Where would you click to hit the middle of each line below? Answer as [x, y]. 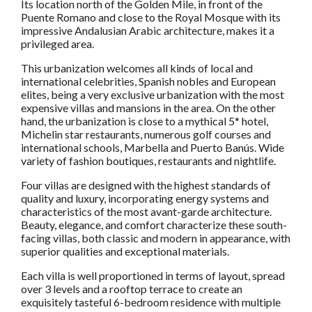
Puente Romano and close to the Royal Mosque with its [151, 17]
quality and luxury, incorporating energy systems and [145, 198]
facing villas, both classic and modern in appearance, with [156, 237]
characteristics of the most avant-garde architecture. [146, 211]
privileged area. [57, 43]
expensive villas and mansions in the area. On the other [148, 107]
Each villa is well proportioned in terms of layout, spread [153, 275]
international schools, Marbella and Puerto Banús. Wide [153, 147]
